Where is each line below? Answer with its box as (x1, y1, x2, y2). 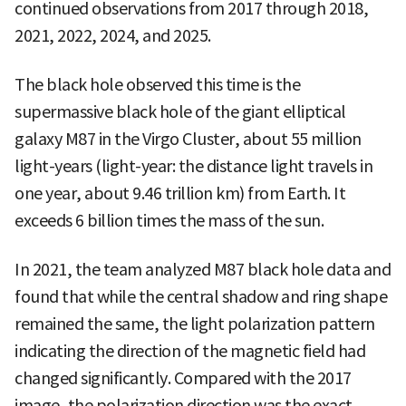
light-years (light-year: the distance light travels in (14, 155, 372, 177)
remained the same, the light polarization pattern (14, 313, 375, 334)
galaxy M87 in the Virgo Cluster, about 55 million (14, 128, 362, 150)
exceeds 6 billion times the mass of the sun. (14, 209, 324, 231)
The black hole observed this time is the (14, 73, 300, 95)
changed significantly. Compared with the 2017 (14, 367, 352, 389)
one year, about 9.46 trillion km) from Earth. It (14, 182, 345, 204)
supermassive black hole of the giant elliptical (14, 101, 346, 122)
